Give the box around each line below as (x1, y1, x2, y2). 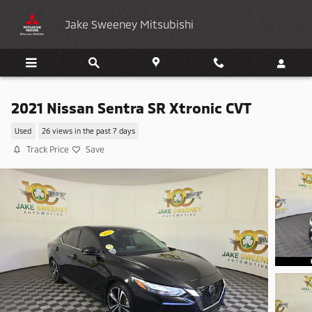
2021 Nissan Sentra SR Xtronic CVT (11, 99, 251, 116)
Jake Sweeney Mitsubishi (65, 17, 194, 31)
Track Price (26, 144, 69, 154)
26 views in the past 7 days (41, 126, 135, 136)
